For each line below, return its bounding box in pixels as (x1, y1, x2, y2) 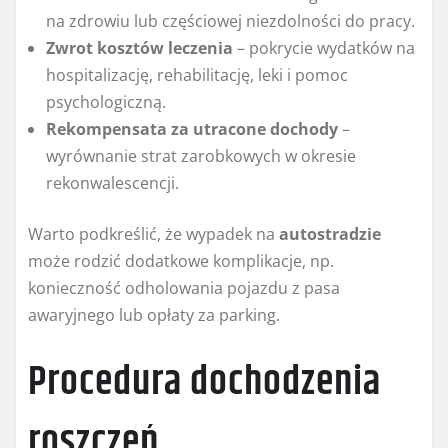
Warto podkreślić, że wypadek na (28, 223, 279, 246)
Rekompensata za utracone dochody (46, 118, 338, 141)
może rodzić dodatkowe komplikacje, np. (28, 250, 334, 273)
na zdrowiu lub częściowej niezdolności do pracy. (46, 10, 415, 33)
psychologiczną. (46, 91, 166, 114)
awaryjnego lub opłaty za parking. (28, 304, 280, 327)
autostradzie (279, 223, 381, 246)
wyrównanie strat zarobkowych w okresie (46, 145, 356, 168)
